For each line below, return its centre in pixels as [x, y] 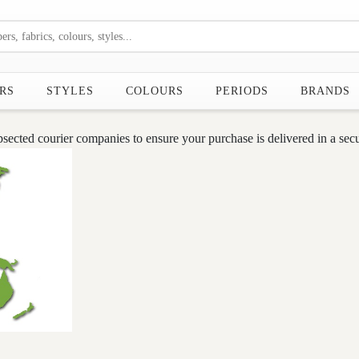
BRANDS [325, 91]
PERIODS [242, 91]
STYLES [70, 91]
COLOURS [155, 91]
